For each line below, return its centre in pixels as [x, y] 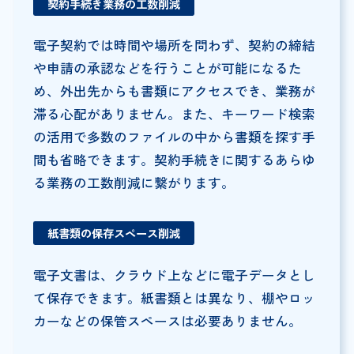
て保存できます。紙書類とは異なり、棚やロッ [174, 298]
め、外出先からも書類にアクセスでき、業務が [174, 91]
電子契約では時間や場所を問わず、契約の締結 [174, 45]
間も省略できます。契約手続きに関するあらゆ [174, 160]
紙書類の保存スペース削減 [113, 233]
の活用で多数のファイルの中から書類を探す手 [174, 137]
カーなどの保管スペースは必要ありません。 [167, 321]
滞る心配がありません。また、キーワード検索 [174, 114]
